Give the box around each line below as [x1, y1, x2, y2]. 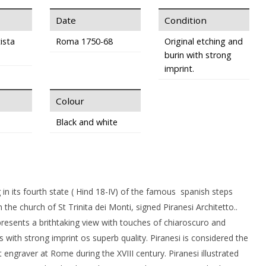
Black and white [55, 116, 118, 128]
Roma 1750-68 [55, 36, 113, 47]
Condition [164, 14, 207, 26]
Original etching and [164, 36, 243, 47]
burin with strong [164, 49, 232, 61]
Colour [55, 95, 84, 107]
